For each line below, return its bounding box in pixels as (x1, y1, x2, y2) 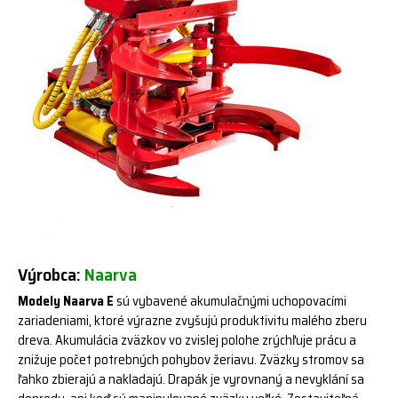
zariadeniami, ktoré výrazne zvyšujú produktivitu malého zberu (18, 310, 367, 331)
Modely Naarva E (18, 291, 114, 312)
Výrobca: (18, 260, 84, 289)
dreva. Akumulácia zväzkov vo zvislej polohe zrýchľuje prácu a (18, 330, 356, 351)
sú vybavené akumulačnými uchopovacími (114, 291, 346, 312)
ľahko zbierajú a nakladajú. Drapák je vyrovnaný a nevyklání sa (18, 369, 364, 390)
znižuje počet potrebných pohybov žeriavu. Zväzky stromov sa (18, 349, 364, 370)
